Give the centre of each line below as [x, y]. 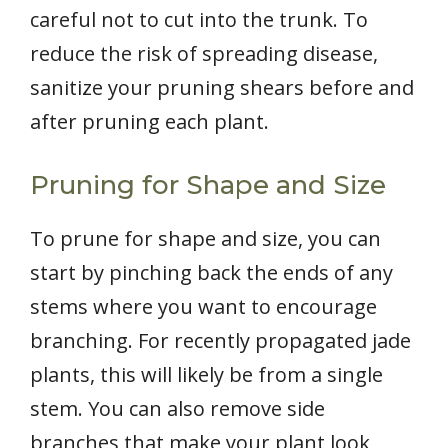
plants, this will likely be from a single [206, 375]
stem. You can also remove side [177, 409]
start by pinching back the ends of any [211, 273]
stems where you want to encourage [203, 307]
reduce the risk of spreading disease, [204, 54]
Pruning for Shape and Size [208, 185]
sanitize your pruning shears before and [222, 88]
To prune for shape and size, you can [205, 239]
